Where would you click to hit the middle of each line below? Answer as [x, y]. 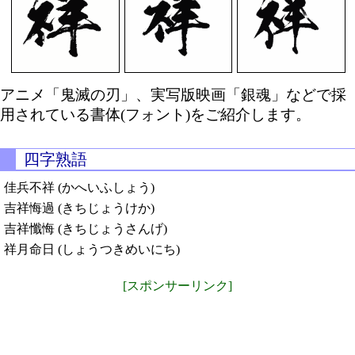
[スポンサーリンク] [177, 286]
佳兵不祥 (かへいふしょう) [79, 188]
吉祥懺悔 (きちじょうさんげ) [86, 229]
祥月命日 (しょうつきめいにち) [92, 250]
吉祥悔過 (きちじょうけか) [79, 208]
